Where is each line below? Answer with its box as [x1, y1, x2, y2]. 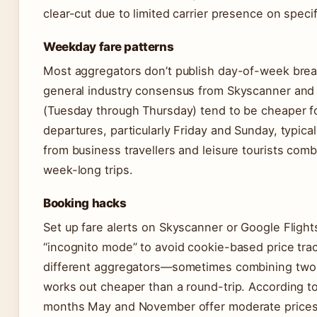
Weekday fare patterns [43, 40, 174, 54]
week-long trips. [43, 163, 133, 177]
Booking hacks [43, 196, 127, 210]
